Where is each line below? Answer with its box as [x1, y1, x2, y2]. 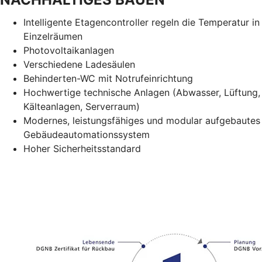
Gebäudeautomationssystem [23, 129, 150, 141]
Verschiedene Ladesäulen [23, 58, 135, 71]
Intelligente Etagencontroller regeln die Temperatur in [23, 16, 260, 29]
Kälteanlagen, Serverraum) [23, 101, 140, 113]
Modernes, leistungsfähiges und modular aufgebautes [23, 115, 260, 127]
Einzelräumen [23, 30, 82, 43]
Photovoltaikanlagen [23, 44, 114, 57]
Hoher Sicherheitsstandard [23, 143, 141, 155]
